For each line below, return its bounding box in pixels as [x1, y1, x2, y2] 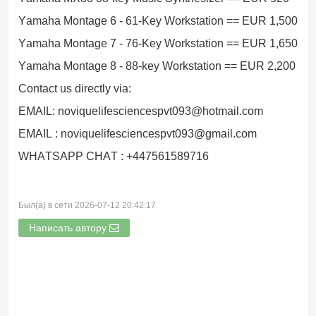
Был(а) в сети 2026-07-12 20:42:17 [18, 200, 156, 210]
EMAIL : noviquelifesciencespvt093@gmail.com [18, 128, 257, 140]
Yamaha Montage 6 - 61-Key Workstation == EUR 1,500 [18, 15, 298, 27]
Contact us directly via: [18, 83, 131, 95]
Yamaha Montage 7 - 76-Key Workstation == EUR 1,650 [18, 37, 298, 49]
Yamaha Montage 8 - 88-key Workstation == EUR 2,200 [18, 60, 296, 72]
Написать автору [29, 222, 109, 233]
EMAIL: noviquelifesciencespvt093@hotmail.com [18, 105, 263, 117]
